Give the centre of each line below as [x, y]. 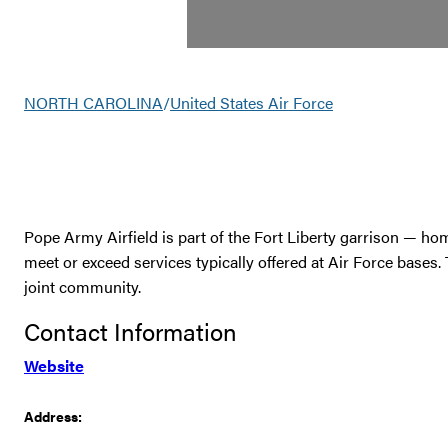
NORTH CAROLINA [93, 102]
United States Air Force [251, 102]
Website [54, 365]
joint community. [82, 286]
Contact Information [130, 330]
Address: [53, 415]
